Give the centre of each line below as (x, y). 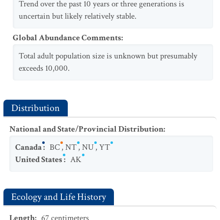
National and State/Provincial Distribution (86, 129)
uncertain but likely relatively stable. (78, 16)
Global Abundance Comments (67, 38)
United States (39, 160)
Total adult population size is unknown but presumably (108, 56)
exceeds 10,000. (44, 68)
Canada (28, 147)
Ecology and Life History (59, 197)
